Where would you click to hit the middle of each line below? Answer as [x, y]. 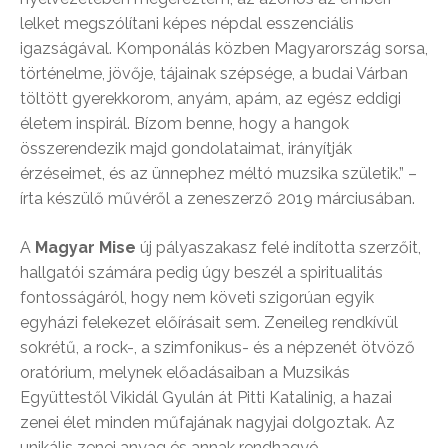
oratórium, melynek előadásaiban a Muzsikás [185, 372]
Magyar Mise [85, 247]
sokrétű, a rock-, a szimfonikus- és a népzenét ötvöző [217, 347]
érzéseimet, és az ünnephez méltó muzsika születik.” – [218, 173]
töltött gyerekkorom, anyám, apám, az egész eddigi [210, 98]
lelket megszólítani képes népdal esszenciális [187, 23]
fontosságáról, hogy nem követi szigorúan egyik [197, 297]
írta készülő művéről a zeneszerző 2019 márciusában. [217, 198]
